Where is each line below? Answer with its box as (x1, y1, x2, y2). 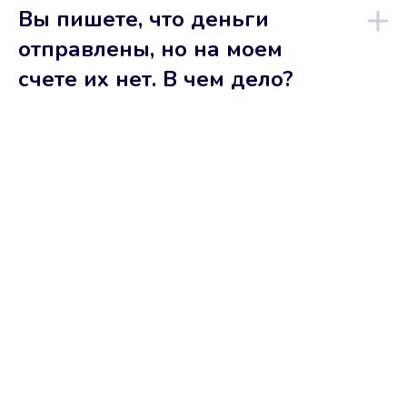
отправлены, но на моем (18, 35, 283, 64)
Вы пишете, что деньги (18, 5, 269, 34)
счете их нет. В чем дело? (18, 65, 293, 94)
